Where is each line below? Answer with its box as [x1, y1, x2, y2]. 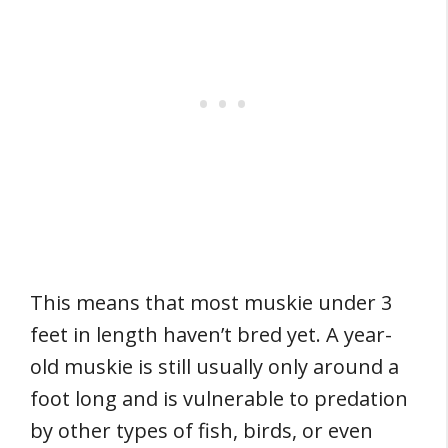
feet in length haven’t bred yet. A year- [30, 321, 392, 348]
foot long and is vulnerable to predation [30, 385, 408, 412]
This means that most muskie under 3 [30, 289, 392, 316]
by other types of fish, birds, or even [30, 417, 373, 444]
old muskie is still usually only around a [30, 353, 399, 380]
